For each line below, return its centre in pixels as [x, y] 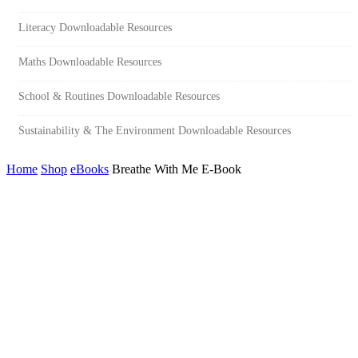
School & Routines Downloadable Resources [119, 95]
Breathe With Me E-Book [177, 169]
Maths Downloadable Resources [90, 61]
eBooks [89, 169]
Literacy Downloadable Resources [95, 27]
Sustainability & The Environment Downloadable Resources [155, 130]
